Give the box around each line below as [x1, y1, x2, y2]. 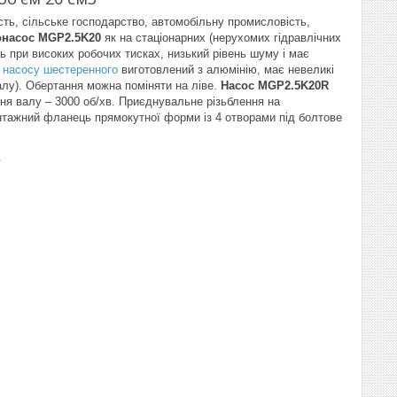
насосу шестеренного [3, 63, 118, 76]
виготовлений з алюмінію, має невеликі [118, 63, 334, 76]
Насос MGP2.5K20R [221, 79, 329, 92]
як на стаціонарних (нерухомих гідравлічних [101, 31, 341, 44]
